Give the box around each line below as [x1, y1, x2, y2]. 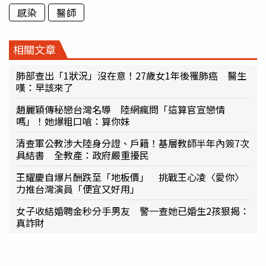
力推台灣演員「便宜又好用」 [16, 181, 140, 196]
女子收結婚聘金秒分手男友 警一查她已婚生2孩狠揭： [16, 203, 249, 218]
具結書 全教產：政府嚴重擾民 [16, 147, 149, 162]
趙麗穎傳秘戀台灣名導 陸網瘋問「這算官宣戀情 [16, 102, 225, 116]
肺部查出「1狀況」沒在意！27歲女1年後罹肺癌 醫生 [16, 68, 246, 83]
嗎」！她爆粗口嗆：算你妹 [16, 113, 130, 128]
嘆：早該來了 [16, 80, 73, 94]
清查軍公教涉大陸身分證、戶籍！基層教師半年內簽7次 [16, 135, 249, 150]
